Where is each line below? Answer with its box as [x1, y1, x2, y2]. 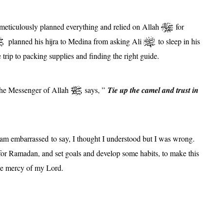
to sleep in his [156, 36, 200, 46]
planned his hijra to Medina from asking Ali [4, 36, 144, 46]
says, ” [82, 84, 108, 95]
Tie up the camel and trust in [108, 84, 199, 95]
